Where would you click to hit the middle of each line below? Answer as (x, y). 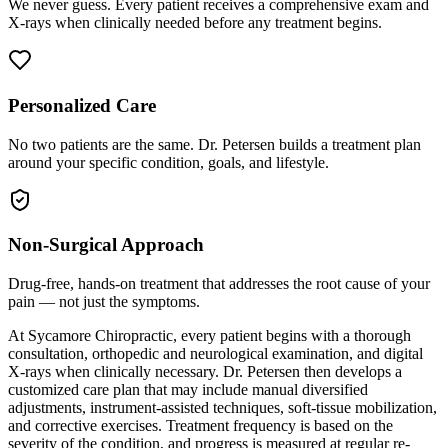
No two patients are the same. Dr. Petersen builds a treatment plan (214, 144)
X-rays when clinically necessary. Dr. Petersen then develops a (205, 371)
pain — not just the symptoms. (104, 301)
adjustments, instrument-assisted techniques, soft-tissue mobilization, (222, 407)
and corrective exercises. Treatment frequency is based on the (200, 425)
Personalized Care (82, 105)
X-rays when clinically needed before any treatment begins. (195, 23)
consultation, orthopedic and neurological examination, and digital (215, 353)
